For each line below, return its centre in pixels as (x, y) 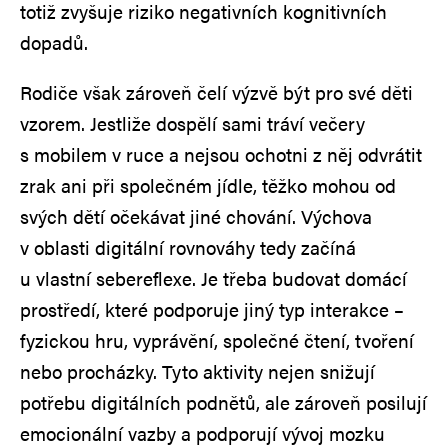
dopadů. (54, 42)
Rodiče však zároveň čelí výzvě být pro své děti (216, 92)
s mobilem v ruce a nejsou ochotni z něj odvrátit (221, 154)
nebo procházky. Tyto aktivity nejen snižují (197, 371)
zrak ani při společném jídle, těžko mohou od (208, 185)
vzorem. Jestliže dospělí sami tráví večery (192, 123)
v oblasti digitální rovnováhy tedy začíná (188, 247)
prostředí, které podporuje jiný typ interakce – (212, 309)
